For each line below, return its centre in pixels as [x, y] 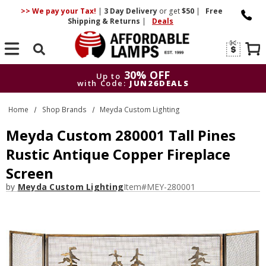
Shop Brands [64, 109]
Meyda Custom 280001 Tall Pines [121, 135]
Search [39, 65]
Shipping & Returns [105, 21]
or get [169, 11]
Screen [30, 173]
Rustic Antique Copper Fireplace [118, 154]
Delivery [141, 11]
